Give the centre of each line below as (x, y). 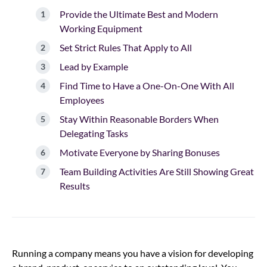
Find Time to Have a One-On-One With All (147, 85)
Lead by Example (94, 66)
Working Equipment (101, 28)
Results (75, 185)
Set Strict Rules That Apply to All (126, 47)
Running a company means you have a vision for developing (133, 253)
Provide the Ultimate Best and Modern (139, 14)
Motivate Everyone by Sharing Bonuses (140, 152)
